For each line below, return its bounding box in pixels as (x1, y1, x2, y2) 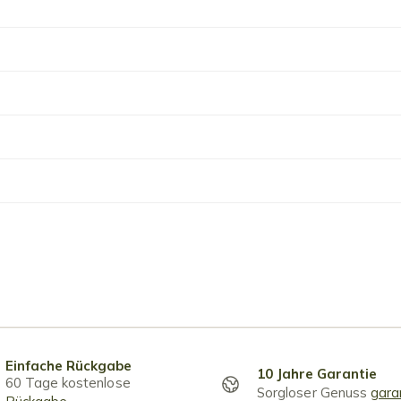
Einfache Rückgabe (4, 356, 132, 374)
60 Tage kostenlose (4, 373, 131, 391)
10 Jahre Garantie (257, 365, 377, 383)
